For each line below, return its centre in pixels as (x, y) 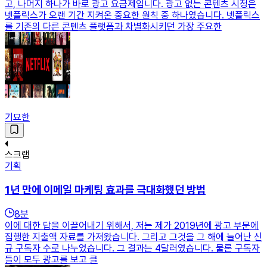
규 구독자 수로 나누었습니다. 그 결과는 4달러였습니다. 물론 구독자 (132, 248)
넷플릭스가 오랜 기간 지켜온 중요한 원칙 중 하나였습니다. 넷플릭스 (132, 15)
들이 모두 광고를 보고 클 (51, 259)
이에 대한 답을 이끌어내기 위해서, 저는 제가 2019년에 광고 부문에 (132, 225)
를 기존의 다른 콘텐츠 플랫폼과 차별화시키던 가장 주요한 (113, 27)
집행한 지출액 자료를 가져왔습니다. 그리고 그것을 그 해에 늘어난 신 (133, 237)
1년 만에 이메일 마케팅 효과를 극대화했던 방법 (105, 190)
